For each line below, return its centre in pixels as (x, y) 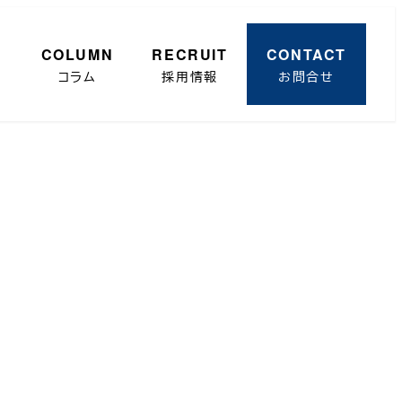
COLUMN (77, 54)
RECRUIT (190, 54)
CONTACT (306, 54)
